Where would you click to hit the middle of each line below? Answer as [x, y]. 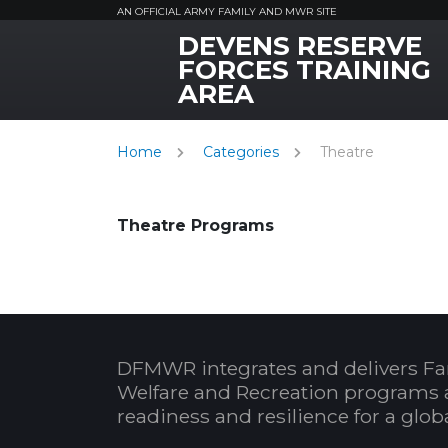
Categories [241, 152]
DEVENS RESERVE [300, 46]
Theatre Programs [195, 225]
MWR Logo [160, 52]
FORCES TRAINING [304, 70]
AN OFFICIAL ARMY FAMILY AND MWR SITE [227, 11]
